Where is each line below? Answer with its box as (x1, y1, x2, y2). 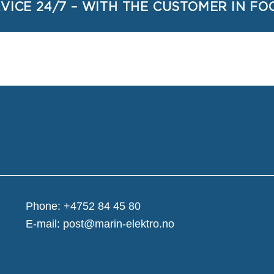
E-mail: (25, 218, 63, 230)
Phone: (25, 200, 64, 212)
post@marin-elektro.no (62, 218, 174, 230)
